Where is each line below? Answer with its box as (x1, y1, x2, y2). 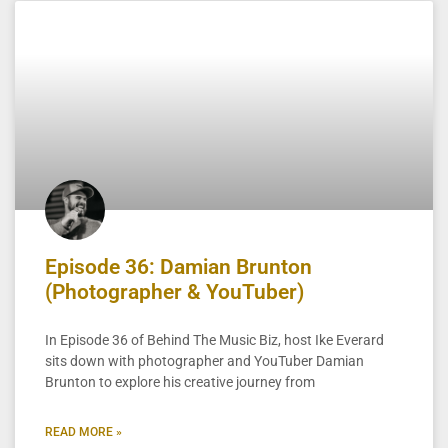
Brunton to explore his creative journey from (45, 373, 315, 390)
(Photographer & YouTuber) (45, 279, 304, 304)
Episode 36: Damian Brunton (45, 254, 312, 279)
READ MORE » (45, 424, 122, 439)
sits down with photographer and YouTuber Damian (45, 352, 364, 369)
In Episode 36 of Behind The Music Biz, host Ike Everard (45, 331, 384, 348)
